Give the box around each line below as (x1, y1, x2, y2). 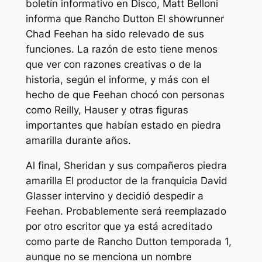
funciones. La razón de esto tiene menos (25, 43, 218, 56)
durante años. (65, 135, 131, 147)
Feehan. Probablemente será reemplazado (25, 205, 226, 217)
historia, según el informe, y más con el (25, 74, 209, 86)
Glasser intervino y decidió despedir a (25, 189, 204, 202)
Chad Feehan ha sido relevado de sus (25, 28, 204, 40)
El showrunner (157, 13, 224, 25)
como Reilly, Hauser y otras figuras (25, 104, 188, 116)
